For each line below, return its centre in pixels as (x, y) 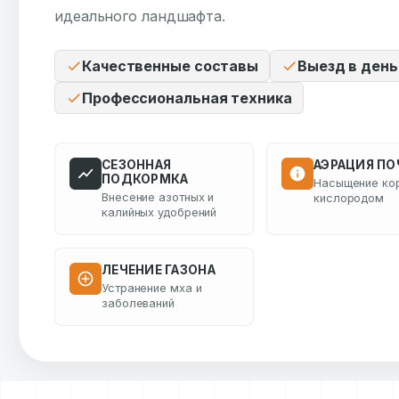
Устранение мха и (152, 288)
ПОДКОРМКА (145, 179)
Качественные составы (170, 66)
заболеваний (138, 303)
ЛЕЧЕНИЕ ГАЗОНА (159, 270)
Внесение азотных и (158, 197)
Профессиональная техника (187, 98)
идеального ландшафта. (140, 16)
